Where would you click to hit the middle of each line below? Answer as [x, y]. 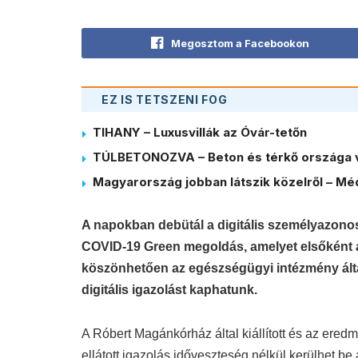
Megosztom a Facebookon [241, 43]
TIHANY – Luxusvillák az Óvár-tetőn [200, 132]
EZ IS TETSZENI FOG [165, 99]
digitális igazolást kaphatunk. [169, 289]
